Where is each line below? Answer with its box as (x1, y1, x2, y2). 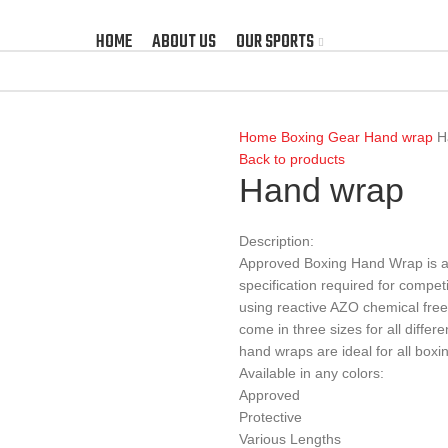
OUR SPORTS (235, 28, 314, 57)
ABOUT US (151, 28, 216, 57)
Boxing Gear (281, 129, 364, 145)
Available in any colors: (239, 365, 384, 381)
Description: (239, 233, 314, 249)
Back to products (239, 151, 345, 167)
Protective (239, 409, 302, 425)
